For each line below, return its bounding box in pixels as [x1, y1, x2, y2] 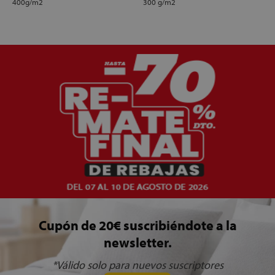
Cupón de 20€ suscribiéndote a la [38, 217, 237, 234]
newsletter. [103, 234, 172, 252]
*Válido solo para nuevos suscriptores [52, 258, 223, 273]
